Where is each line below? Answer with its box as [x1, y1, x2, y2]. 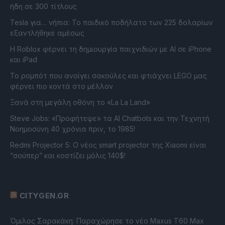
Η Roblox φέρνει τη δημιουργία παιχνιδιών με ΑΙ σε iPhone [10, 45, 211, 54]
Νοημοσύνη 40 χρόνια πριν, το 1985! [10, 125, 135, 134]
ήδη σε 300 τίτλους [10, 2, 77, 11]
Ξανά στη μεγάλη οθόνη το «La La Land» [10, 98, 150, 107]
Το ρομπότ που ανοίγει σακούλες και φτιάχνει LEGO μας [10, 71, 207, 80]
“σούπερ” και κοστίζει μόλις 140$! [10, 151, 126, 160]
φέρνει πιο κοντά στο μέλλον [10, 82, 113, 91]
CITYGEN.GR [19, 191, 69, 201]
